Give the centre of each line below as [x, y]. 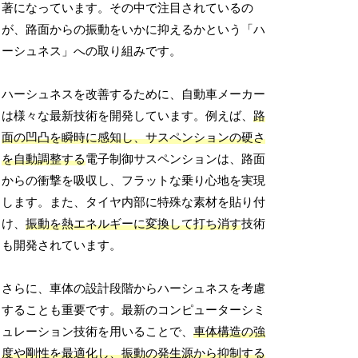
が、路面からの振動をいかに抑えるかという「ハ [134, 30]
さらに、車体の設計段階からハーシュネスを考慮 [134, 289]
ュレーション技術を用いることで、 [98, 332]
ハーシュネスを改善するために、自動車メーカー [134, 95]
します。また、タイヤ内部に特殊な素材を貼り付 [134, 203]
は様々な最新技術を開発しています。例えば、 [128, 116]
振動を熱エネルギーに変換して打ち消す [134, 224]
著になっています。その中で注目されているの [128, 8]
